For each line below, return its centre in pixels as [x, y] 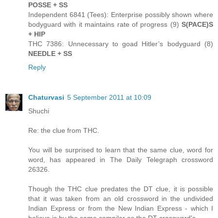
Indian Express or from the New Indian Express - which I [121, 208]
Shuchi [39, 111]
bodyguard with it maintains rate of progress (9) [105, 24]
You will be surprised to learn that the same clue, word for [121, 150]
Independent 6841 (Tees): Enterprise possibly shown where [121, 14]
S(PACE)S [197, 24]
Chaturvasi [46, 97]
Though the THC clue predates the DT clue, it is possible [121, 189]
